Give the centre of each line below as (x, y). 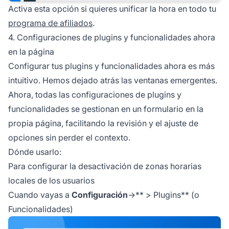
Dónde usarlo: (35, 152)
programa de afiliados (50, 23)
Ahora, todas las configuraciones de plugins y (95, 95)
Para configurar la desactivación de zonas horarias (105, 166)
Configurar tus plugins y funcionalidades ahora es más (111, 66)
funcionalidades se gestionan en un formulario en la (106, 109)
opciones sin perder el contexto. (69, 138)
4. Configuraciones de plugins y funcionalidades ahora (112, 38)
